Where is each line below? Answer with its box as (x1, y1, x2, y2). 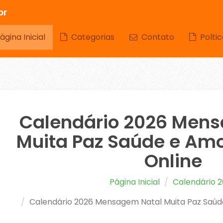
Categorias (67, 31, 114, 43)
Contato (137, 31, 174, 43)
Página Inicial (110, 176, 160, 188)
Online (144, 148, 202, 174)
